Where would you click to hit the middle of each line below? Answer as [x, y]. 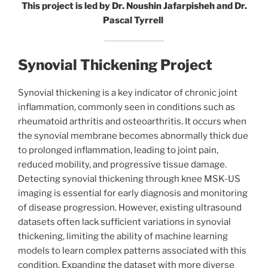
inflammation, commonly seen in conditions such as [127, 107]
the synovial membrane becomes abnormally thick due [133, 135]
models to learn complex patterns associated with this [132, 250]
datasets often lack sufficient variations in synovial [124, 222]
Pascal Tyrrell [134, 20]
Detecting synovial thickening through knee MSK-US [129, 179]
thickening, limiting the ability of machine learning [123, 236]
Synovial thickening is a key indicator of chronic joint [128, 92]
